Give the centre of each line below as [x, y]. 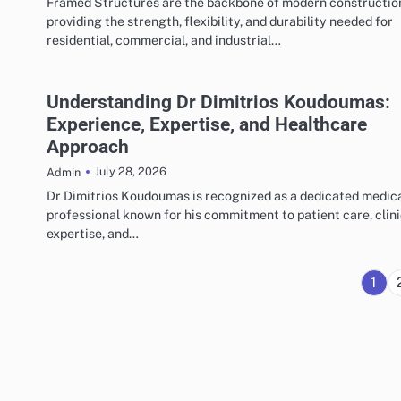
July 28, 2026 [131, 172]
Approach [88, 146]
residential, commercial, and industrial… [164, 39]
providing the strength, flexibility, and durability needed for [220, 21]
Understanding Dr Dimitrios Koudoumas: [218, 101]
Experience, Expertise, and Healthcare [207, 124]
